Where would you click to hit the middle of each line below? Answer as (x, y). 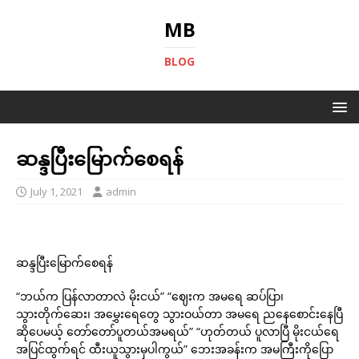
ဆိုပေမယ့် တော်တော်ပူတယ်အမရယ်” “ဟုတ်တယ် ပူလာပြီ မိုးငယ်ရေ (177, 331)
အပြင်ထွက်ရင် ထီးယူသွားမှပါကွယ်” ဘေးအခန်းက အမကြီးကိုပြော (175, 349)
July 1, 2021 (56, 192)
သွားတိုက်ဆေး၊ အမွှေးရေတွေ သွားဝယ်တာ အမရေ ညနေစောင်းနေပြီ (179, 314)
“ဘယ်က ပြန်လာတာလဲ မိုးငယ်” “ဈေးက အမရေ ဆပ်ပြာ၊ (150, 296)
